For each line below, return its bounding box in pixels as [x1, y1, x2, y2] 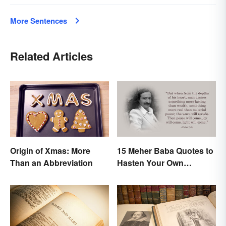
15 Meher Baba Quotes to [117, 144, 213, 156]
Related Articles [10, 47, 93, 64]
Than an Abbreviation [10, 156, 93, 168]
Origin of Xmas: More [10, 144, 90, 156]
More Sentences [10, 15, 67, 26]
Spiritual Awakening [117, 168, 194, 181]
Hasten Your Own [117, 156, 184, 168]
